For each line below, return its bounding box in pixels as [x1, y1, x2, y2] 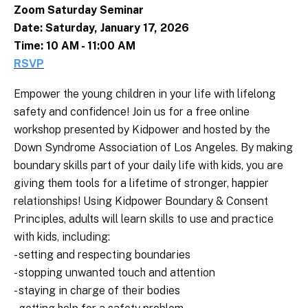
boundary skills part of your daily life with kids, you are [14, 159, 283, 173]
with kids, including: [14, 230, 113, 244]
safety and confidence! [14, 105, 129, 119]
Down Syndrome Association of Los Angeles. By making [14, 141, 293, 155]
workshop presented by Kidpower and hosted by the [14, 123, 270, 137]
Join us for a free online [132, 105, 250, 119]
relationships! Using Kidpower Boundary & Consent [14, 195, 268, 208]
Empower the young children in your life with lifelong [14, 87, 276, 101]
